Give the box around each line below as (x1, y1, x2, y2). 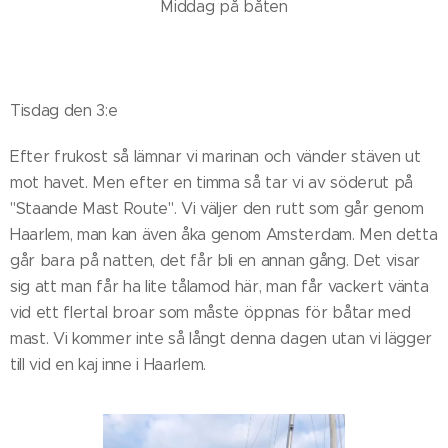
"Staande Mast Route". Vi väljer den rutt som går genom (10, 198, 424, 218)
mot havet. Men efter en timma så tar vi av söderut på (10, 172, 414, 192)
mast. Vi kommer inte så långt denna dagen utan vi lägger (10, 328, 433, 348)
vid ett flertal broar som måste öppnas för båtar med (10, 302, 411, 322)
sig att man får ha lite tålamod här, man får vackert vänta (10, 276, 429, 296)
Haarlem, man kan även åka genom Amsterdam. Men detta (10, 224, 438, 244)
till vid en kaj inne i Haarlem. (10, 354, 211, 374)
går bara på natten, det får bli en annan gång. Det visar (10, 250, 421, 270)
